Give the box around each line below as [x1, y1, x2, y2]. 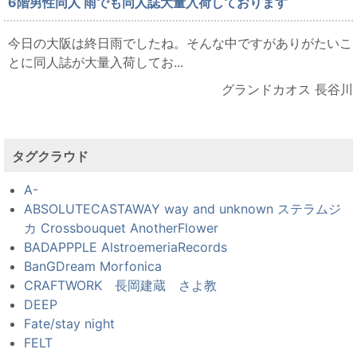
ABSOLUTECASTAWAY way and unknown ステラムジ [24, 201, 341, 218]
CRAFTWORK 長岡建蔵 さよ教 [24, 277, 217, 294]
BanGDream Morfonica [24, 258, 162, 275]
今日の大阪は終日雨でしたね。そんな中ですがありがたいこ [8, 35, 352, 52]
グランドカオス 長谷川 [222, 81, 353, 98]
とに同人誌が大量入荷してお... [8, 54, 183, 71]
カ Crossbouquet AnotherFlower [24, 220, 218, 237]
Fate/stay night [24, 316, 115, 332]
